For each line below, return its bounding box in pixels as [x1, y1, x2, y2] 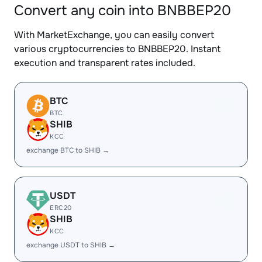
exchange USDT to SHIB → [26, 240, 115, 250]
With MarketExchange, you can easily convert [14, 29, 214, 41]
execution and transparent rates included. [14, 57, 195, 69]
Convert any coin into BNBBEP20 [14, 2, 231, 19]
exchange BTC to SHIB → [26, 146, 109, 155]
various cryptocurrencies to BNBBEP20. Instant [14, 43, 220, 55]
